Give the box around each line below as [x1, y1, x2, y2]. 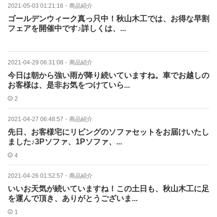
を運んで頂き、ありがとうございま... [8, 194, 138, 202]
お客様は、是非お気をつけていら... [8, 81, 130, 89]
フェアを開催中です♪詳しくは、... [8, 24, 126, 32]
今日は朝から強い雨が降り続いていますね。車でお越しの [8, 71, 209, 79]
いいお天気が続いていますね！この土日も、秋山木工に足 [8, 185, 209, 193]
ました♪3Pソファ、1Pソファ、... [8, 138, 122, 146]
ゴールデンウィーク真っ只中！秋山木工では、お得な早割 [8, 15, 209, 23]
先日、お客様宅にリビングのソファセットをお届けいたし [8, 128, 209, 136]
